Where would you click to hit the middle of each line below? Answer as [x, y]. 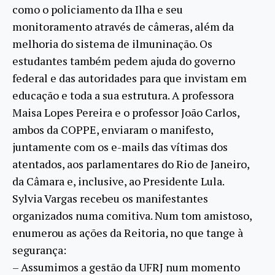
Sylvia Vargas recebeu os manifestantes [110, 198]
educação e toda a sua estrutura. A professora [123, 95]
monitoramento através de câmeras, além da [123, 26]
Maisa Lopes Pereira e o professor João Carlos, [126, 112]
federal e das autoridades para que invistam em [130, 78]
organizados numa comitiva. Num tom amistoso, [132, 215]
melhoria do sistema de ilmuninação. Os [112, 43]
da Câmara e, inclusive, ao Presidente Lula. [118, 181]
